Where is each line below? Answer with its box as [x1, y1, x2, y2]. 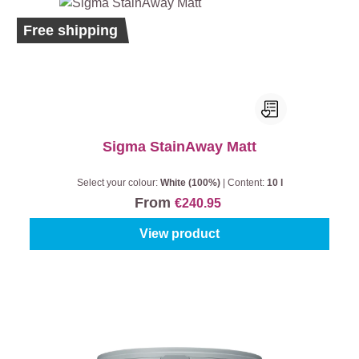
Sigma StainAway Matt [103, 139, 256, 155]
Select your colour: [76, 177, 160, 188]
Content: [227, 177, 267, 188]
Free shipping [23, 22, 118, 38]
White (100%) [159, 177, 223, 188]
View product [139, 227, 220, 240]
